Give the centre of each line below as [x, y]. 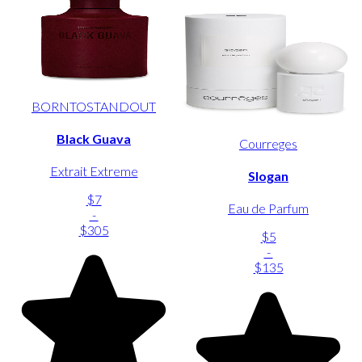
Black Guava [94, 138]
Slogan [268, 175]
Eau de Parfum [268, 208]
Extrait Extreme [94, 171]
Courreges [268, 143]
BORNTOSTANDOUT [94, 106]
